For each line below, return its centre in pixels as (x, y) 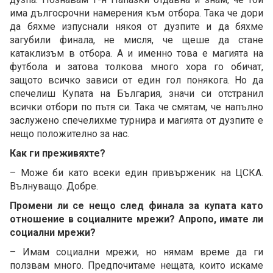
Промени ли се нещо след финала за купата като (136, 205)
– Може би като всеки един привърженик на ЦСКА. (136, 172)
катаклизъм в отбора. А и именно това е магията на (136, 53)
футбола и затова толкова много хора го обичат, (136, 66)
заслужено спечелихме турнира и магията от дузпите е (136, 120)
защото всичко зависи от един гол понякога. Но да (136, 80)
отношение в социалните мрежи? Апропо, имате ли (136, 219)
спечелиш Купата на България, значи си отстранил (136, 93)
